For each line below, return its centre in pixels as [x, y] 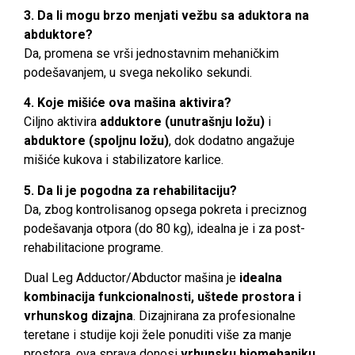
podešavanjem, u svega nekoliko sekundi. [138, 73]
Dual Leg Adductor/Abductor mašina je [132, 278]
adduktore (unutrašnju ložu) [182, 122]
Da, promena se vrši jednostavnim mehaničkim [151, 54]
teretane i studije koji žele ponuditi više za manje [158, 335]
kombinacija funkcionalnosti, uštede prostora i [162, 297]
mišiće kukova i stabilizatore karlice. [124, 160]
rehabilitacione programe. [94, 247]
